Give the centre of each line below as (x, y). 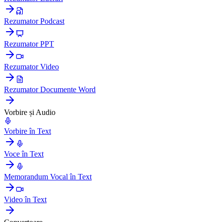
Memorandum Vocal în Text (48, 176)
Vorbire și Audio (30, 112)
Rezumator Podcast (34, 21)
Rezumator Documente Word (50, 89)
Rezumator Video (31, 66)
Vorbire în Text (28, 131)
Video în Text (25, 199)
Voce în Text (24, 154)
